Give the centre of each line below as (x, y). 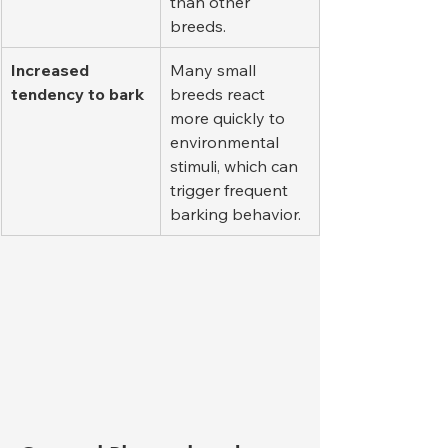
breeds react (219, 93)
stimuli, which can (236, 165)
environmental (226, 141)
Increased (52, 69)
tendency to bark (77, 93)
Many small (215, 69)
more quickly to (229, 117)
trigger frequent (231, 189)
